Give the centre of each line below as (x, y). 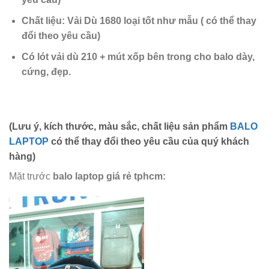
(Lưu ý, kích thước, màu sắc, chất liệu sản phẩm (119, 127)
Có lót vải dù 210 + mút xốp (84, 56)
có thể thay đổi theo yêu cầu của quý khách (149, 142)
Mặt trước (31, 177)
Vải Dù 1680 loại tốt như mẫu (132, 20)
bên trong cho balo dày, (201, 56)
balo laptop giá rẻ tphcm (108, 177)
